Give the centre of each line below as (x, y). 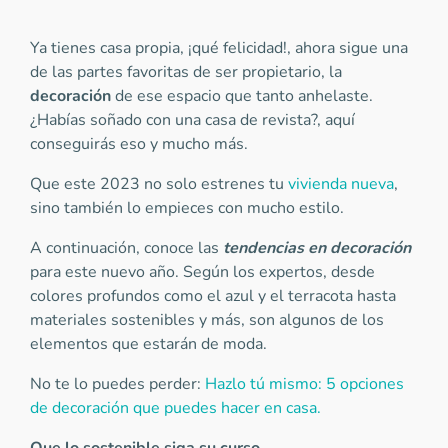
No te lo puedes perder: (117, 384)
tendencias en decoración (317, 248)
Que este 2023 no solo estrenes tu (159, 184)
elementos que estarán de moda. (150, 344)
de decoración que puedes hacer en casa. (175, 408)
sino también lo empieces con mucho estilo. (187, 208)
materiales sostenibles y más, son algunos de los (207, 320)
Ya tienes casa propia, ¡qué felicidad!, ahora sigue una (219, 48)
